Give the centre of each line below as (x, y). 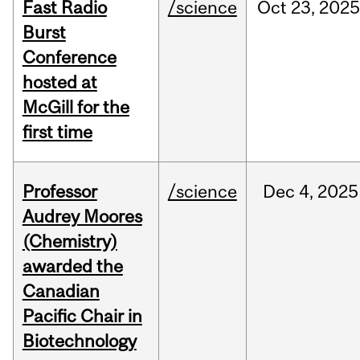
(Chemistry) (70, 241)
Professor (59, 192)
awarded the (72, 266)
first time (57, 132)
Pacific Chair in (82, 316)
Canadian (61, 291)
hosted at (59, 82)
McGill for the (76, 107)
